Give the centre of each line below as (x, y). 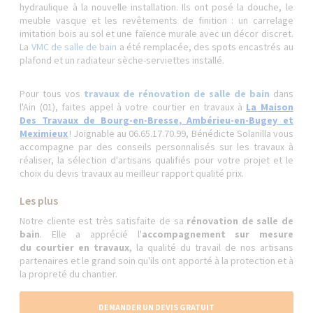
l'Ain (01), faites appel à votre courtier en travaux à (133, 107)
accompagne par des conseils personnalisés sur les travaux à (156, 147)
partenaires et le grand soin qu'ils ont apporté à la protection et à (156, 261)
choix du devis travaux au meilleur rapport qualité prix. (132, 173)
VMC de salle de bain (74, 47)
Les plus (39, 201)
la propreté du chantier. (69, 274)
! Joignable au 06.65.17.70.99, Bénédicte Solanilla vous (181, 133)
